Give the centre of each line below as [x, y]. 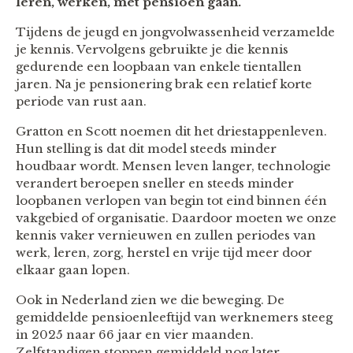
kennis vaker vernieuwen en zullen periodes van [166, 235]
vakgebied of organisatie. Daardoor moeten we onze [176, 217]
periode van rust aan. [81, 101]
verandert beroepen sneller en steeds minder [155, 183]
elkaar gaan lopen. [73, 269]
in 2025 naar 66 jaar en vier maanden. [135, 334]
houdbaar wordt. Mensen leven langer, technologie [173, 165]
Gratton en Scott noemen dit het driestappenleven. [171, 131]
